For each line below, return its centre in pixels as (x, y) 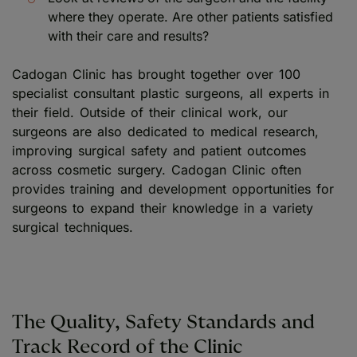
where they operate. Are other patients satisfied (190, 17)
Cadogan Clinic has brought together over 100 (156, 75)
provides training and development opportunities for (173, 189)
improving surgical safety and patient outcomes (159, 151)
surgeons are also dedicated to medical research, (165, 132)
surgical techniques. (73, 228)
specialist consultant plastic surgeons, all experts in (171, 94)
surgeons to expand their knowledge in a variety (163, 208)
